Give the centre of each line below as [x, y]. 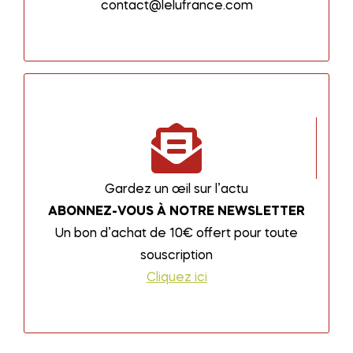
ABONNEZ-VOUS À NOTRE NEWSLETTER [176, 212]
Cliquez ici [176, 279]
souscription [176, 256]
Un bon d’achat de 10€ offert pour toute [176, 234]
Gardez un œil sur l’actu [176, 190]
